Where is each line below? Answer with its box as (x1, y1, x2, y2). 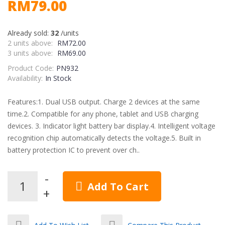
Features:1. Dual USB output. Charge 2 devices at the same (8, 97, 200, 106)
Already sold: (8, 28, 51, 38)
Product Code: (8, 63, 54, 73)
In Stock (45, 73, 71, 83)
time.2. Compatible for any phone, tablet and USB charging (8, 109, 198, 119)
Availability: (8, 73, 43, 83)
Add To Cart (87, 180, 149, 193)
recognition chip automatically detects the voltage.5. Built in (8, 133, 201, 143)
